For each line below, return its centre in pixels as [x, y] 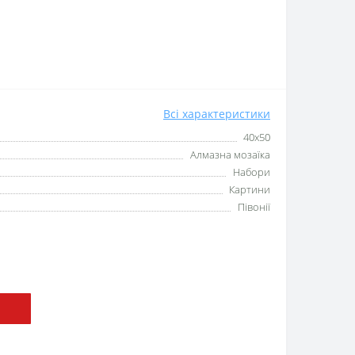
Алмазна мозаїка [230, 155]
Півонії [254, 207]
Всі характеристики [217, 114]
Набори [252, 172]
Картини [250, 190]
